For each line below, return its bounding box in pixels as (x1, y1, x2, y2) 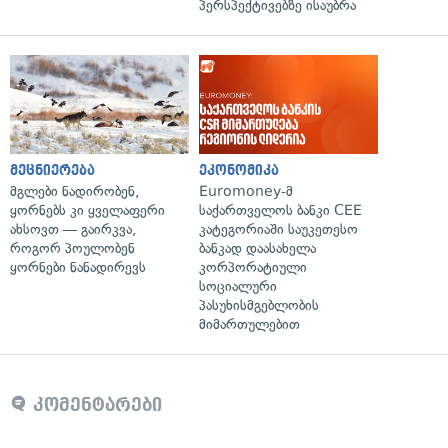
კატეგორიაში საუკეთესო (199, 220, 358, 238)
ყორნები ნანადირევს (10, 258, 146, 276)
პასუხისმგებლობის (199, 296, 319, 314)
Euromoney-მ (199, 182, 293, 200)
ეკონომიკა (199, 162, 279, 178)
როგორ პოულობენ (10, 239, 135, 257)
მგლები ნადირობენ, (10, 182, 139, 200)
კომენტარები (27, 394, 162, 415)
